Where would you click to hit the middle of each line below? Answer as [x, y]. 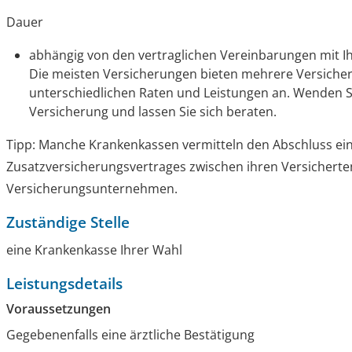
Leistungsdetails [65, 284]
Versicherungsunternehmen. [92, 189]
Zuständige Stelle [68, 222]
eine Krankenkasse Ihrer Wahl [95, 250]
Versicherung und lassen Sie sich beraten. [153, 112]
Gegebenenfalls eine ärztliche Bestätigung [131, 335]
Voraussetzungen [59, 309]
